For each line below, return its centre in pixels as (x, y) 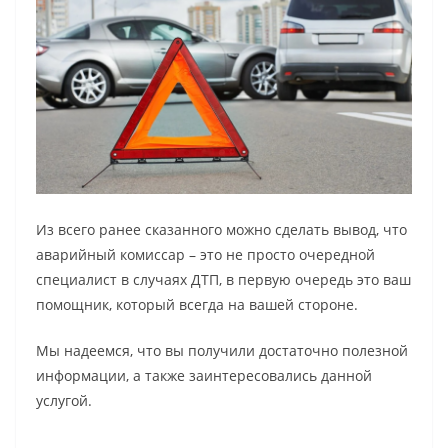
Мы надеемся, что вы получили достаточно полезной (222, 350)
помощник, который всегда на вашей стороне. (199, 304)
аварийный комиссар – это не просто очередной (205, 254)
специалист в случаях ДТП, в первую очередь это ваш (223, 279)
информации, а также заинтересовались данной (204, 375)
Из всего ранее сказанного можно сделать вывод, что (221, 229)
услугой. (66, 400)
